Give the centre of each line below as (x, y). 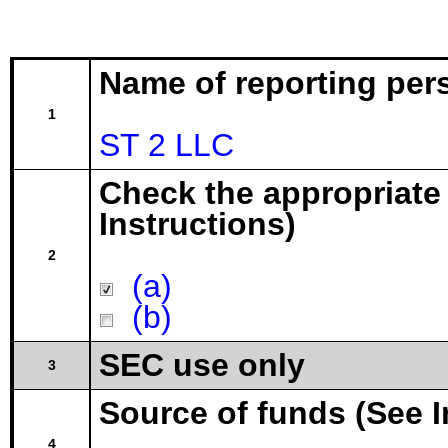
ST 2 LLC (166, 145)
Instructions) (197, 224)
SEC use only (202, 365)
